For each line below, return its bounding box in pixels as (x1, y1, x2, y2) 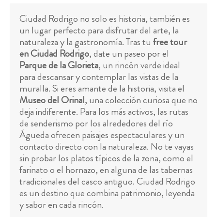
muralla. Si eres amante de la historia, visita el (19, 81, 185, 96)
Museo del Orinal (19, 93, 85, 108)
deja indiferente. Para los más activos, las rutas (19, 105, 188, 119)
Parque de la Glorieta (19, 58, 98, 73)
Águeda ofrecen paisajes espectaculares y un (19, 128, 185, 142)
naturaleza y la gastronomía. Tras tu (19, 35, 153, 49)
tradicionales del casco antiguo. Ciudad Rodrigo (19, 174, 195, 189)
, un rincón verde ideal (98, 58, 180, 73)
